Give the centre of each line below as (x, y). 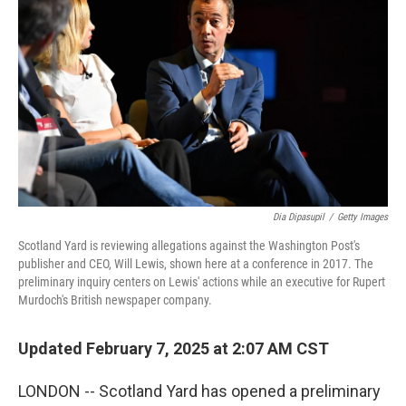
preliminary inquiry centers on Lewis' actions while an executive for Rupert (202, 282)
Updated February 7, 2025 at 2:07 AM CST (174, 348)
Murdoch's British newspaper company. (115, 300)
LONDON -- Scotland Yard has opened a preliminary (199, 391)
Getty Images (362, 217)
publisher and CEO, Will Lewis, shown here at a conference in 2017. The (196, 264)
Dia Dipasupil (299, 217)
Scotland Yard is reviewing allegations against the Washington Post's (189, 246)
